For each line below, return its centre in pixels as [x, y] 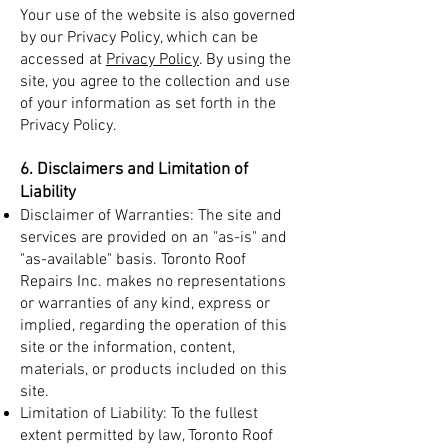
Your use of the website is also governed [158, 16]
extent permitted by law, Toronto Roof [146, 436]
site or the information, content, [127, 348]
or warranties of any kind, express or [145, 304]
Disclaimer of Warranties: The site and [151, 216]
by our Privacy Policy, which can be [139, 38]
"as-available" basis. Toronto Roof [133, 260]
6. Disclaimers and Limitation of [134, 170]
